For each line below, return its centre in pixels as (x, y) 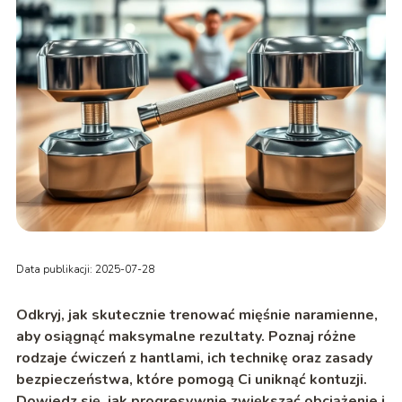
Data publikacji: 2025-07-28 (85, 270)
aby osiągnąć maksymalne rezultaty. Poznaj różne (186, 337)
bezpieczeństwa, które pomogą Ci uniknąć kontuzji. (191, 380)
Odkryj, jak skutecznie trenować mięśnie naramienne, (197, 315)
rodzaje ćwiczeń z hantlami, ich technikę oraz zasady (194, 358)
